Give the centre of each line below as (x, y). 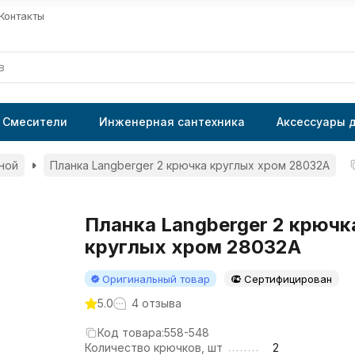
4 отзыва (156, 303)
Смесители (35, 122)
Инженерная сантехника (172, 122)
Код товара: (130, 332)
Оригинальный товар (156, 279)
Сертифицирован (288, 279)
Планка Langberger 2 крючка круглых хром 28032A (190, 165)
